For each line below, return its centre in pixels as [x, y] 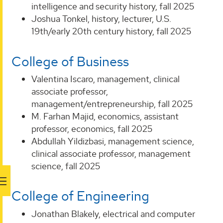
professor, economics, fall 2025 [92, 128]
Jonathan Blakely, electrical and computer [113, 214]
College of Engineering [80, 196]
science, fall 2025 [66, 166]
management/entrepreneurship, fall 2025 [112, 104]
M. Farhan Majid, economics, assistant [105, 116]
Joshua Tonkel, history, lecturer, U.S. [101, 18]
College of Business [70, 61]
